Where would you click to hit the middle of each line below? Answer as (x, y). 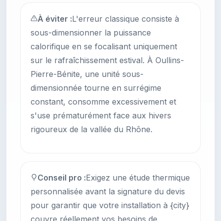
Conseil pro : (62, 178)
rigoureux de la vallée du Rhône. (92, 129)
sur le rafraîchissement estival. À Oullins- (107, 60)
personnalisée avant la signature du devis (108, 192)
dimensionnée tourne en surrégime (96, 88)
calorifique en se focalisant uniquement (104, 47)
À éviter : (55, 19)
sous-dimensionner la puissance (91, 33)
